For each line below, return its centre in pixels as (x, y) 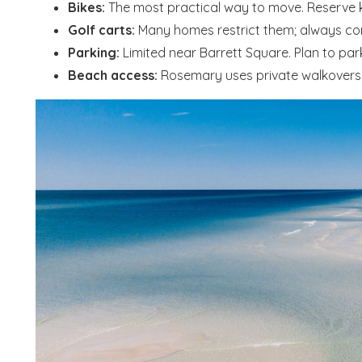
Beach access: (112, 75)
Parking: (93, 52)
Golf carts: (101, 29)
